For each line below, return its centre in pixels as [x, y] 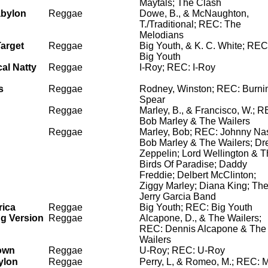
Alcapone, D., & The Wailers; [200, 218]
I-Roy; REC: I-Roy [177, 67]
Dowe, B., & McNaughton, [194, 13]
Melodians [162, 35]
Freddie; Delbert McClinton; [198, 175]
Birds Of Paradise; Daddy [193, 164]
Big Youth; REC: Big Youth [196, 207]
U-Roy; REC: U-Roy [182, 250]
